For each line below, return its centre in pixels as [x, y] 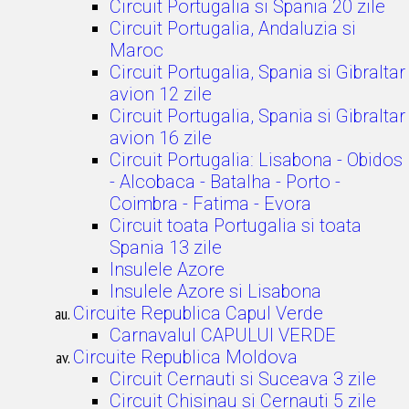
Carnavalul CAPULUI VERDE [223, 335]
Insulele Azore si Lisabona [215, 291]
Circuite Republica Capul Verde [198, 313]
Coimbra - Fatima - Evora [210, 204]
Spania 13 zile [166, 247]
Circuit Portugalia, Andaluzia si [233, 28]
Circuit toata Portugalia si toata [236, 225]
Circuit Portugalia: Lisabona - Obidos [256, 160]
